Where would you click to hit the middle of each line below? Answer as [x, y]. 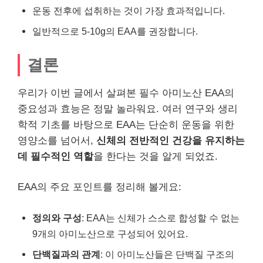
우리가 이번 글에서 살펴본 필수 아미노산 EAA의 [126, 93]
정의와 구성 [57, 218]
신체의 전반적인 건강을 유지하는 [171, 140]
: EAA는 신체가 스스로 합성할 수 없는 [161, 218]
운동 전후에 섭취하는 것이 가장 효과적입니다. [129, 10]
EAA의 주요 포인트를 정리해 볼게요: [100, 187]
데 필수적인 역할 [55, 156]
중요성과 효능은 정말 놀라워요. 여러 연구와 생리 [128, 109]
